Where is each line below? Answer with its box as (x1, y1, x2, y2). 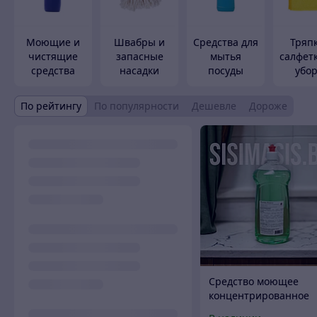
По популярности (94, 99, 179, 113)
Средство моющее (209, 274, 299, 288)
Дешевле (192, 99, 236, 113)
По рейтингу (21, 99, 81, 113)
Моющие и (26, 35, 80, 50)
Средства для (193, 35, 258, 50)
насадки (120, 64, 159, 78)
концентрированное (209, 288, 310, 302)
